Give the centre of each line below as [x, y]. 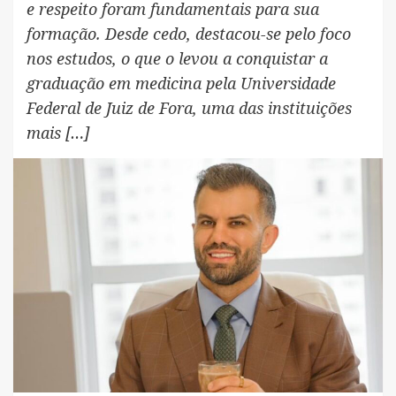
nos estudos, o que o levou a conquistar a [177, 58]
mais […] [58, 132]
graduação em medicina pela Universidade [181, 83]
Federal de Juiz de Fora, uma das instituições [189, 107]
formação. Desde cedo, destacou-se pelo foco [189, 33]
